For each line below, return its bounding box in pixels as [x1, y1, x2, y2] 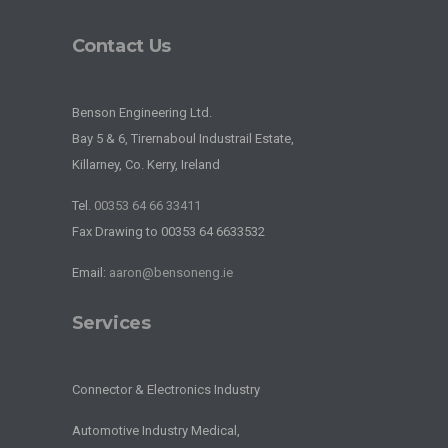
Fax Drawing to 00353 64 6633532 [71, 223, 265, 239]
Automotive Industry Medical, [71, 422, 240, 438]
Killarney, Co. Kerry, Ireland [71, 156, 220, 172]
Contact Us [71, 34, 171, 57]
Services [71, 311, 151, 334]
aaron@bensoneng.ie [108, 264, 233, 280]
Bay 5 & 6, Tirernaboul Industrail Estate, [71, 130, 294, 146]
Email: [71, 264, 109, 280]
